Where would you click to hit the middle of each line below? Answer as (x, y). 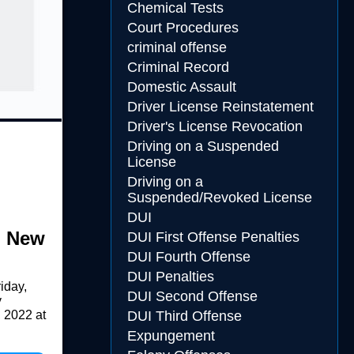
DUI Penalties (170, 277)
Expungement (171, 336)
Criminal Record (178, 67)
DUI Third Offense (184, 316)
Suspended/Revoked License (219, 198)
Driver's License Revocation (215, 126)
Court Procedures (183, 28)
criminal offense (177, 47)
